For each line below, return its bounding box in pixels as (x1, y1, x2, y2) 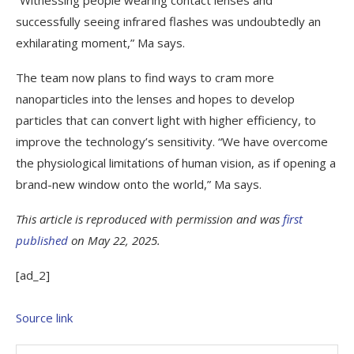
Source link (16, 309, 73, 326)
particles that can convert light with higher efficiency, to (16, 111, 316, 128)
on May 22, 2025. (68, 232, 160, 248)
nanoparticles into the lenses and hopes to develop (16, 90, 295, 107)
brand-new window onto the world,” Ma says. (16, 175, 262, 192)
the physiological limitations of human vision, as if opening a (16, 154, 336, 171)
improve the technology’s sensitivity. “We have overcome (16, 133, 328, 149)
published (16, 232, 68, 248)
